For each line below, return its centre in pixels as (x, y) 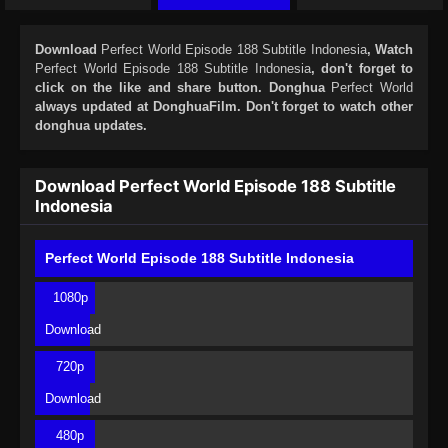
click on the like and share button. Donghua (183, 88)
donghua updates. (91, 126)
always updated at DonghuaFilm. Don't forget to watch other (224, 107)
